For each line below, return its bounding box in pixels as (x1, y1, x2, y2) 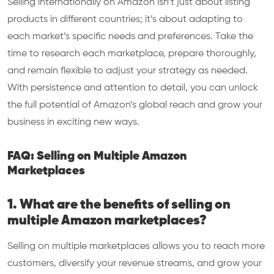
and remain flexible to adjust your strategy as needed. (7, 66, 248, 76)
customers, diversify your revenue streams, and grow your (7, 259, 262, 268)
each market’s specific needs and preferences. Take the (7, 32, 253, 42)
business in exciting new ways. (7, 117, 139, 127)
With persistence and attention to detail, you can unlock (7, 83, 258, 93)
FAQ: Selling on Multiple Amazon (7, 150, 187, 163)
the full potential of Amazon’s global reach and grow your (7, 100, 262, 110)
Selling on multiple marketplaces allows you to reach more (7, 242, 265, 251)
